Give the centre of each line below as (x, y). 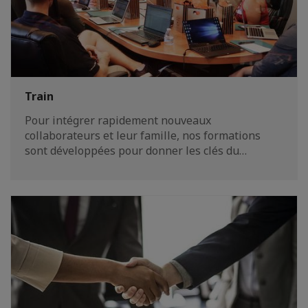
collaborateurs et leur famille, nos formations (143, 135)
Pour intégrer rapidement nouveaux (118, 120)
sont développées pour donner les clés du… (136, 150)
